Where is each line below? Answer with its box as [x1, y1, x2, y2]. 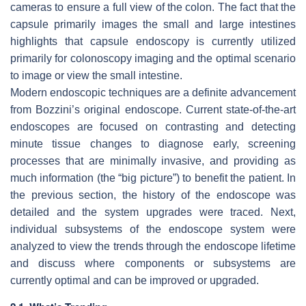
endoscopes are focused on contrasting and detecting [10, 121, 296, 133]
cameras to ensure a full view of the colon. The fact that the [10, 1, 296, 14]
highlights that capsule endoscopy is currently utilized [10, 36, 296, 48]
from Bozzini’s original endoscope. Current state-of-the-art [10, 104, 296, 116]
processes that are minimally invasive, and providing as [10, 155, 296, 167]
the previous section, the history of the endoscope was [10, 189, 296, 201]
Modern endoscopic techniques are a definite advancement [10, 87, 296, 99]
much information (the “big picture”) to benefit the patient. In [10, 172, 296, 184]
